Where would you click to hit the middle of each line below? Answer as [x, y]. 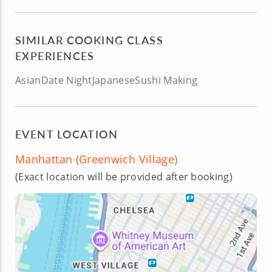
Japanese [114, 80]
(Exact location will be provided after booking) [124, 177]
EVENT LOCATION [67, 134]
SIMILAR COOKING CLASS [90, 40]
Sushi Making [166, 80]
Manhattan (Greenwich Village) [97, 159]
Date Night [66, 80]
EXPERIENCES [55, 56]
